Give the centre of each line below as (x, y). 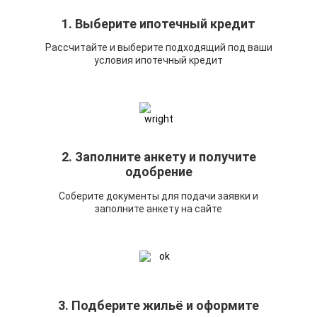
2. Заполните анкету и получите (158, 157)
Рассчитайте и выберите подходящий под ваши (158, 48)
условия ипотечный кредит (158, 60)
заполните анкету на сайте (158, 208)
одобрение (158, 172)
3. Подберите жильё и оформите (158, 305)
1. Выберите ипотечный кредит (158, 24)
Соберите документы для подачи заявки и (158, 196)
